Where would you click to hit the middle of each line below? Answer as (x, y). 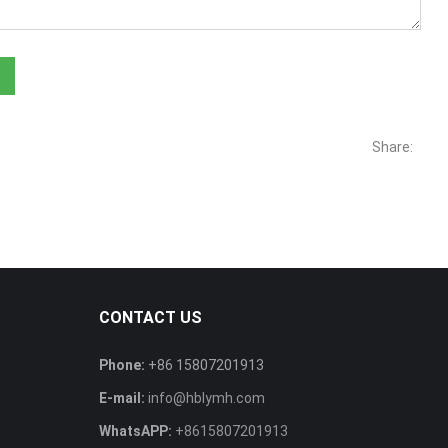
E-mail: (121, 398)
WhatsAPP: (135, 431)
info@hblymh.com (206, 398)
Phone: (121, 365)
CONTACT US (150, 317)
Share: (393, 147)
